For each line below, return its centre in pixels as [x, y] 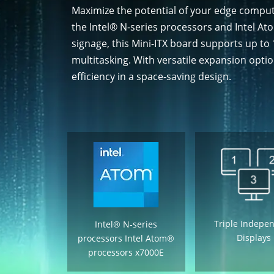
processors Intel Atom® [126, 238]
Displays [254, 237]
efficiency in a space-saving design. [151, 76]
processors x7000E [126, 252]
